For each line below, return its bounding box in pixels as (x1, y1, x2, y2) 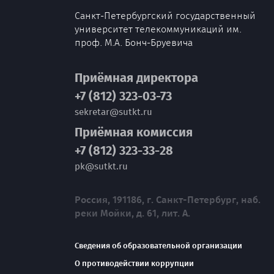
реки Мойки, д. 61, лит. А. (75, 207, 190, 219)
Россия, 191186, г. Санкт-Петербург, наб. (75, 194, 261, 206)
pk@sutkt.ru (75, 161, 128, 172)
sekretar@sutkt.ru (75, 106, 152, 117)
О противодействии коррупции (75, 259, 194, 268)
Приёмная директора (75, 70, 198, 85)
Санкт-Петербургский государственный (75, 10, 256, 21)
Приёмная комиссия (75, 125, 193, 139)
